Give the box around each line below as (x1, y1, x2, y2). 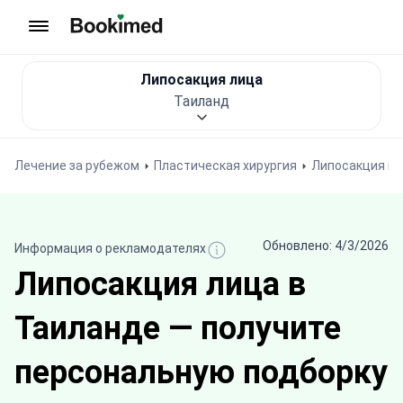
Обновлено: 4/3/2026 (263, 238, 389, 253)
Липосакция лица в (14, 265, 306, 303)
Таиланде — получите (14, 309, 341, 347)
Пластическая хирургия (154, 158, 297, 173)
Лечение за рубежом (14, 158, 139, 173)
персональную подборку (14, 354, 388, 391)
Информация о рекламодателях (14, 240, 206, 255)
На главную (69, 34, 148, 51)
